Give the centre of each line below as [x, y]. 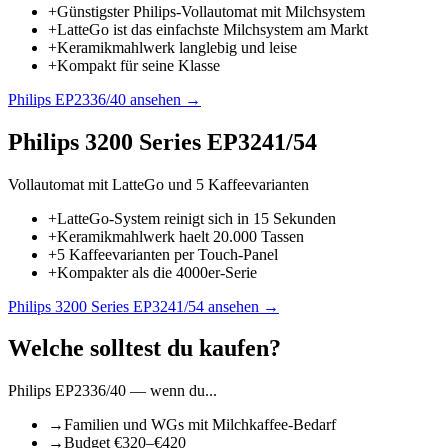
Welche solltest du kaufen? [144, 348]
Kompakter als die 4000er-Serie [157, 272]
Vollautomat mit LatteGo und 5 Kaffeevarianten [158, 184]
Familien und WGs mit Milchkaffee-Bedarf [200, 425]
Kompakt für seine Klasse [138, 65]
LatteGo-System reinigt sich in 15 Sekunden [196, 218]
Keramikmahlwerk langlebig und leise [177, 47]
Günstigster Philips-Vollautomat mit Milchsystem [211, 11]
